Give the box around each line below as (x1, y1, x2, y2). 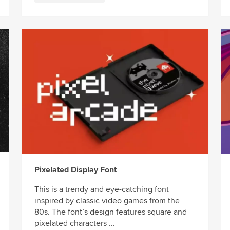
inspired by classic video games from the (34, 195, 180, 206)
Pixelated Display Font (34, 164, 117, 175)
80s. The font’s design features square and (34, 206, 187, 217)
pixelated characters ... (34, 218, 115, 228)
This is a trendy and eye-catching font (34, 184, 169, 195)
